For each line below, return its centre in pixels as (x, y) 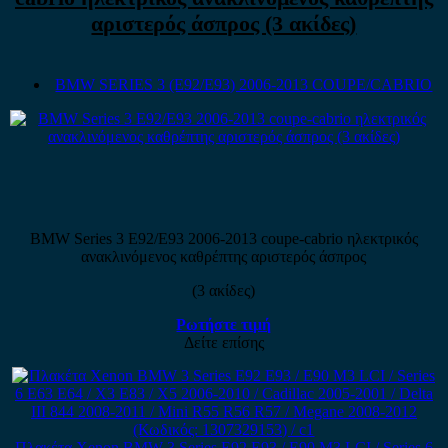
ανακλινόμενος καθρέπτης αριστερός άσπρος (224, 256)
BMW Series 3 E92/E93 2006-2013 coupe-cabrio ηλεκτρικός (223, 238)
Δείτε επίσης (223, 342)
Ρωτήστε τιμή (224, 324)
